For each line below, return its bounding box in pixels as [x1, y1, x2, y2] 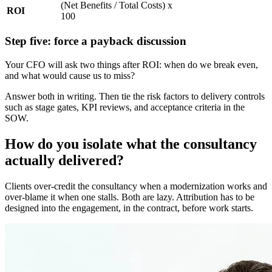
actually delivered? [5, 152, 124, 168]
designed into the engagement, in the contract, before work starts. [5, 202, 253, 213]
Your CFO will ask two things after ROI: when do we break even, [5, 59, 258, 70]
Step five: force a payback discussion [5, 35, 186, 48]
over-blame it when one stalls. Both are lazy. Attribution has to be [5, 191, 254, 202]
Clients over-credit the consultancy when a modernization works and [5, 180, 267, 191]
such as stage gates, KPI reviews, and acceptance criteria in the [5, 102, 245, 113]
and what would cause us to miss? [5, 70, 135, 81]
